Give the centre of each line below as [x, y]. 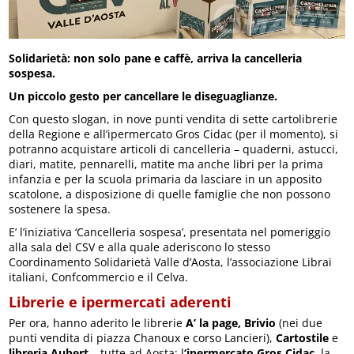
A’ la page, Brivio [230, 322]
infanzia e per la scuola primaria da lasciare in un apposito [166, 179]
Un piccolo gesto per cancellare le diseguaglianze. [145, 96]
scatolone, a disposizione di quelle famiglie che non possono [170, 194]
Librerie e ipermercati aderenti [121, 301]
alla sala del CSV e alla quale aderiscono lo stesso [140, 247]
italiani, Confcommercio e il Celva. [99, 277]
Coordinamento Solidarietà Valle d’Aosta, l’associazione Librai [171, 262]
